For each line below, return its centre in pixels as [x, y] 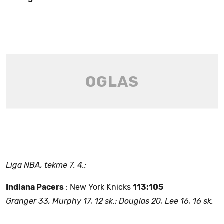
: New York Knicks [98, 187]
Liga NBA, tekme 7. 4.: [46, 165]
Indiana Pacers [35, 187]
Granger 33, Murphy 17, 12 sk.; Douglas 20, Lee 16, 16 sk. [110, 201]
